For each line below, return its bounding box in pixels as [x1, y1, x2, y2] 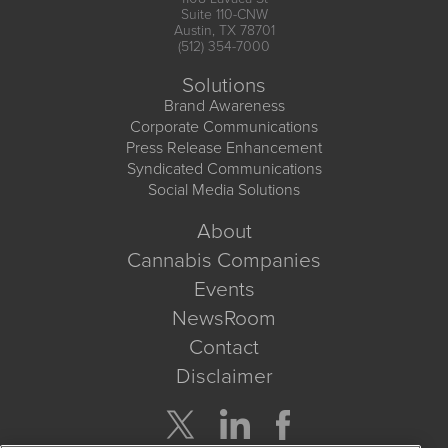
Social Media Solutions [148, 180, 300, 201]
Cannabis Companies [127, 248, 321, 274]
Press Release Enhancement [126, 138, 322, 159]
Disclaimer [175, 364, 273, 390]
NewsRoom [172, 306, 276, 332]
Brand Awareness [163, 96, 285, 117]
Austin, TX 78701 [173, 22, 275, 40]
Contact [189, 335, 259, 361]
